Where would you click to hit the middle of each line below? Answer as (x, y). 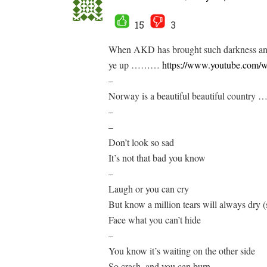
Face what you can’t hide (155, 220)
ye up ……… (135, 65)
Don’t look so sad (141, 142)
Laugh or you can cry (149, 189)
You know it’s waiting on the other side (182, 251)
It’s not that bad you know (157, 158)
